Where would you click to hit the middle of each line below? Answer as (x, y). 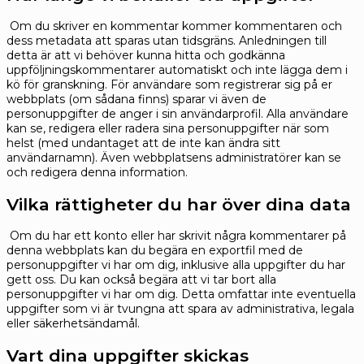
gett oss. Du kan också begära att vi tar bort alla (141, 280)
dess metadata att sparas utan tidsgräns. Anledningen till (167, 41)
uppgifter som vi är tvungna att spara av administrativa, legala (180, 309)
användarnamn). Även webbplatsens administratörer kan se (174, 158)
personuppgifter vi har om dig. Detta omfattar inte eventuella (181, 295)
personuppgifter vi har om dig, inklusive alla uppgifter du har (176, 265)
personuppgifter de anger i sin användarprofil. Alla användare (178, 114)
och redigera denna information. (97, 173)
